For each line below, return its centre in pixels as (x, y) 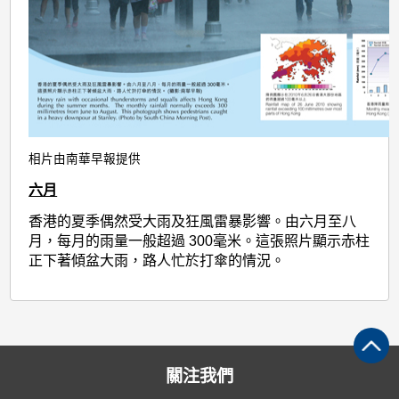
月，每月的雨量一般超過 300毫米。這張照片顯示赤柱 (199, 240)
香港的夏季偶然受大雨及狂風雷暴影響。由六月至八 (193, 221)
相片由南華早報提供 (85, 159)
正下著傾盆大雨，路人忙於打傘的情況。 (157, 260)
